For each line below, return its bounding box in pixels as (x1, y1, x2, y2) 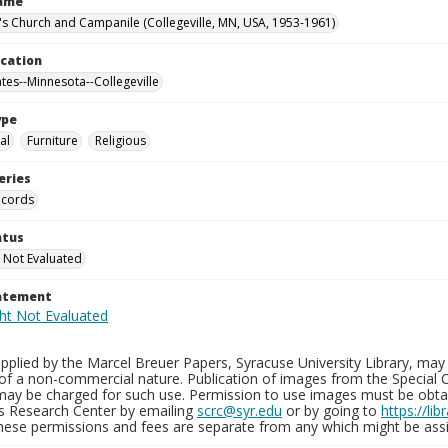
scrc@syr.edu (197, 401, 282, 420)
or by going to (282, 401, 381, 420)
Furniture (27, 132, 78, 149)
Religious (95, 132, 146, 149)
